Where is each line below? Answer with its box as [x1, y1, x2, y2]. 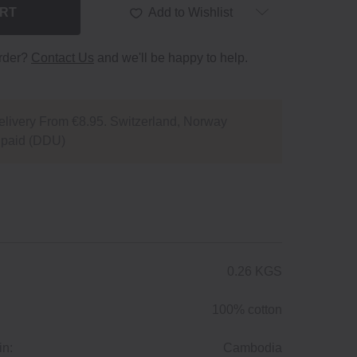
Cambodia [223, 341, 282, 355]
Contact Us [31, 51, 94, 65]
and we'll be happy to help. [94, 51, 248, 65]
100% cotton [212, 303, 282, 317]
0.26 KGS [227, 265, 282, 279]
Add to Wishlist [148, 6, 233, 20]
